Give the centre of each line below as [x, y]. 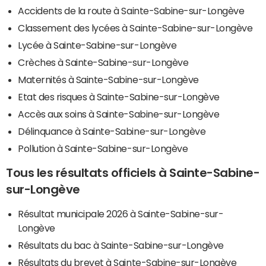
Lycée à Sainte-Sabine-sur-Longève [97, 45]
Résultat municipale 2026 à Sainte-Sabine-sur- [121, 213]
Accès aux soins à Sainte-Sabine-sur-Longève [119, 114]
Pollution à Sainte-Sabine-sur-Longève [103, 148]
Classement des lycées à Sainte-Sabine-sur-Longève [135, 28]
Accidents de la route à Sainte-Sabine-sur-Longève [131, 10]
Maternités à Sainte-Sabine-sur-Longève [108, 79]
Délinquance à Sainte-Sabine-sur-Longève [112, 131]
